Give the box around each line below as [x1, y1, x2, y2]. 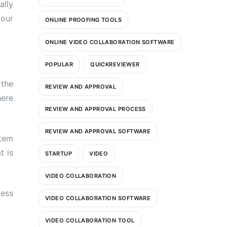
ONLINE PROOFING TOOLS [45, 16, 122, 23]
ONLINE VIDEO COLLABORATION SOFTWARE [45, 38, 175, 46]
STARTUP [45, 149, 72, 157]
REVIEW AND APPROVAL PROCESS [45, 105, 146, 112]
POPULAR [45, 60, 73, 68]
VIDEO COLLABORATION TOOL [45, 216, 135, 224]
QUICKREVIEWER [90, 60, 140, 68]
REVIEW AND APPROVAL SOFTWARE [45, 127, 151, 135]
